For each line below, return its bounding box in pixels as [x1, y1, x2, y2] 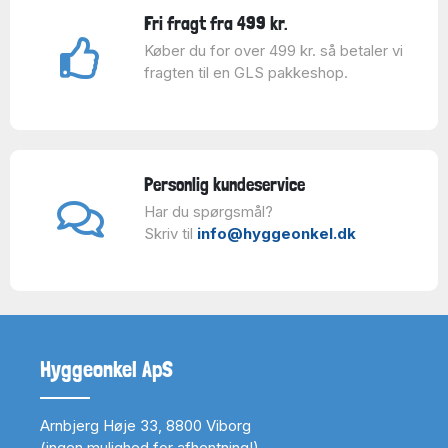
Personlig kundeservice [143, 173, 305, 196]
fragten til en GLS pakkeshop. [143, 63, 348, 83]
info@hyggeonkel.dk [196, 224, 356, 244]
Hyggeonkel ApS [40, 356, 173, 383]
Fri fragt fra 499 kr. [143, 12, 288, 35]
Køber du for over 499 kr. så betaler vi [143, 41, 403, 61]
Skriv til [143, 224, 197, 244]
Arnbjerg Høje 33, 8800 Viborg [40, 416, 251, 436]
